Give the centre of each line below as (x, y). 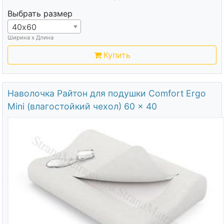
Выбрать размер (40, 14)
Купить (117, 55)
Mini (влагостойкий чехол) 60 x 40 (82, 106)
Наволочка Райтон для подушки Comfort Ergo (106, 93)
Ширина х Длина (30, 38)
